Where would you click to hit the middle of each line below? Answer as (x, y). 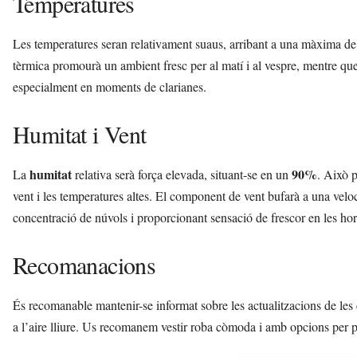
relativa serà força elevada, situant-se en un (182, 174)
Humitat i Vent (80, 133)
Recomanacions (84, 264)
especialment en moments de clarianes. (110, 86)
